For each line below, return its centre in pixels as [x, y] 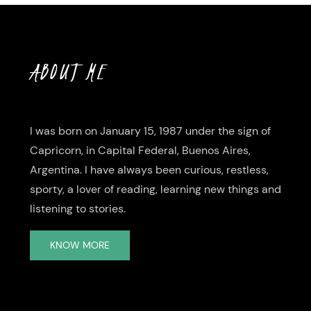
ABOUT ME [68, 72]
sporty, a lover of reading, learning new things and [155, 190]
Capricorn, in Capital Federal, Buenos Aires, [140, 151]
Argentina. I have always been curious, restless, [149, 170]
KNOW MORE [79, 245]
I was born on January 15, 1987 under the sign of [150, 131]
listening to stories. [77, 209]
